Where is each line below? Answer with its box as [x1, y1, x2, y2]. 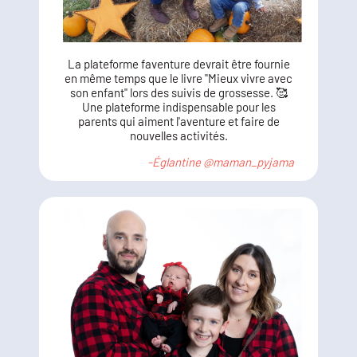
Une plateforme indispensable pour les [81, 100, 276, 114]
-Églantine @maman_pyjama [147, 155, 294, 169]
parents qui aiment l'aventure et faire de [77, 114, 280, 128]
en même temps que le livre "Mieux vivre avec [65, 71, 292, 85]
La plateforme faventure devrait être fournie [67, 57, 290, 71]
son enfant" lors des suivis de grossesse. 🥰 [69, 85, 288, 100]
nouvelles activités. [129, 128, 228, 143]
